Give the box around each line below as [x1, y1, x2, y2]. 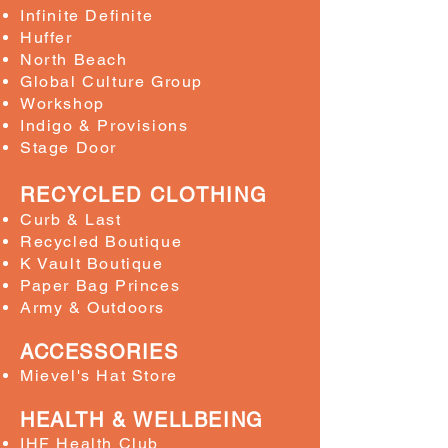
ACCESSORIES [20, 340, 179, 364]
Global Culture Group [20, 72, 203, 91]
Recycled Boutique [20, 232, 183, 251]
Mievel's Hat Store [20, 366, 184, 385]
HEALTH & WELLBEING [20, 408, 264, 432]
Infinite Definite [20, 6, 154, 25]
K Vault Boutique [20, 254, 164, 273]
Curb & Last [20, 210, 122, 229]
